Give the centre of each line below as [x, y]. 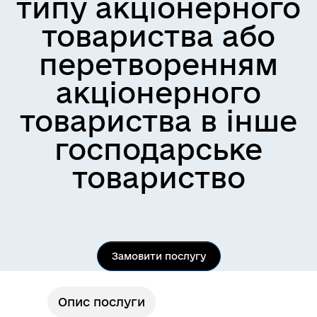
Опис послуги [102, 302]
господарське [158, 149]
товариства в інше [158, 121]
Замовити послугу [158, 256]
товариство [158, 177]
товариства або [158, 36]
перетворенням [158, 64]
